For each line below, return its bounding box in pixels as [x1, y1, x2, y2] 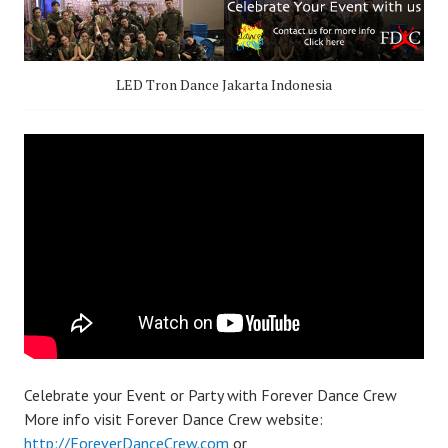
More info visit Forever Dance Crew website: [24, 409, 323, 430]
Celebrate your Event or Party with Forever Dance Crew [24, 385, 397, 406]
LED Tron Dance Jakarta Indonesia [116, 75, 332, 94]
